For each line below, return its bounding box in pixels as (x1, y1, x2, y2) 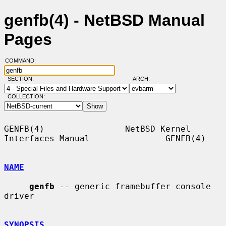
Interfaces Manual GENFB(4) (4, 133, 206, 143)
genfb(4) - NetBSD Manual (4, 11, 205, 30)
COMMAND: (5, 58, 42, 64)
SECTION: (7, 76, 38, 82)
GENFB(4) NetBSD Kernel (4, 124, 191, 134)
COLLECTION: (7, 93, 45, 100)
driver (4, 191, 34, 201)
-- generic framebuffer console (54, 181, 211, 191)
